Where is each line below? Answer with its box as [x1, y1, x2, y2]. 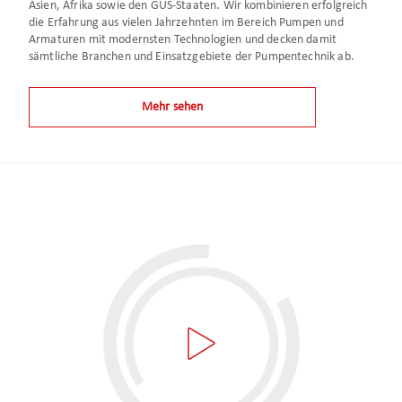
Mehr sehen [141, 100, 204, 114]
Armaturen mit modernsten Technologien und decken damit [29, 33, 337, 47]
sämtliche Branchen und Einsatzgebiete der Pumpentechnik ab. [29, 50, 354, 64]
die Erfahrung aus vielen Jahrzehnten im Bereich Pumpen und [29, 16, 344, 30]
